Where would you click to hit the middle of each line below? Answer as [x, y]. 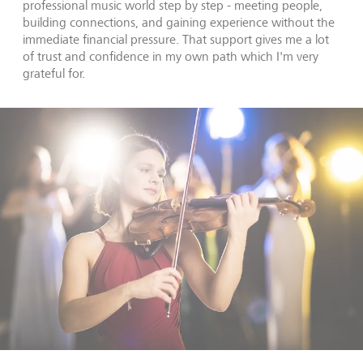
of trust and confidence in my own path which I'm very [171, 56]
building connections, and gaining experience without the [179, 22]
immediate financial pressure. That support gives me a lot [176, 39]
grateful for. [54, 73]
